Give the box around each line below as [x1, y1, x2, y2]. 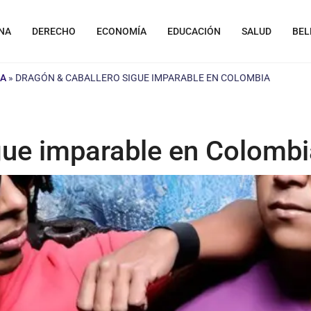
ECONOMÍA [96, 26, 146, 37]
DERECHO [32, 26, 76, 37]
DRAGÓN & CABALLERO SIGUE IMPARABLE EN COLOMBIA [15, 72, 270, 83]
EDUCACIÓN [167, 26, 221, 37]
